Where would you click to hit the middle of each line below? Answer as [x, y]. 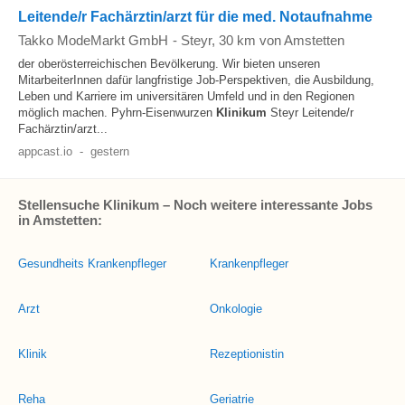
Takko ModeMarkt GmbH [93, 40]
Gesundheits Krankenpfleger [92, 264]
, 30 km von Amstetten [278, 40]
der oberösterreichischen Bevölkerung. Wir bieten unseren [169, 64]
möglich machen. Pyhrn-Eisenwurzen [117, 113]
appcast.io [45, 151]
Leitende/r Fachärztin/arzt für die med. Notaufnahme [195, 17]
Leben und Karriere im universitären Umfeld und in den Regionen [186, 96]
